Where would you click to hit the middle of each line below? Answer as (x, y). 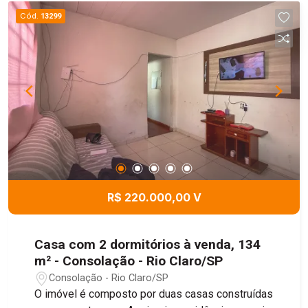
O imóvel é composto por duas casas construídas (154, 294)
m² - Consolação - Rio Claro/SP (129, 261)
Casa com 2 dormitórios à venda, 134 (148, 245)
